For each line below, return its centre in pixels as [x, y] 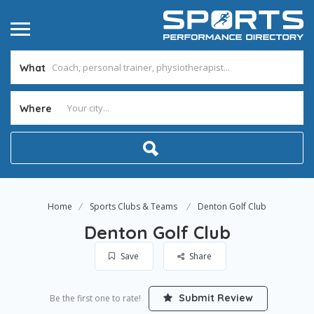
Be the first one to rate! [95, 298]
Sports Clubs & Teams [134, 206]
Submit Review [214, 298]
